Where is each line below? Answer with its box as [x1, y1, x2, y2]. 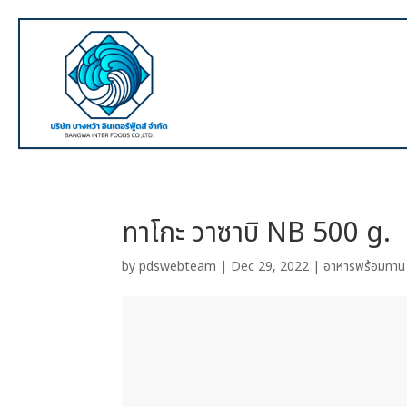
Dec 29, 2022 [231, 257, 310, 276]
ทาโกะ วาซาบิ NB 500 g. [122, 213, 392, 254]
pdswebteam [139, 257, 217, 276]
